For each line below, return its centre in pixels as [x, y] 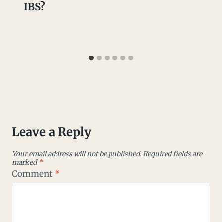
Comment [33, 174]
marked [25, 163]
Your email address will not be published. [77, 154]
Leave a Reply [52, 132]
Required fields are [172, 154]
